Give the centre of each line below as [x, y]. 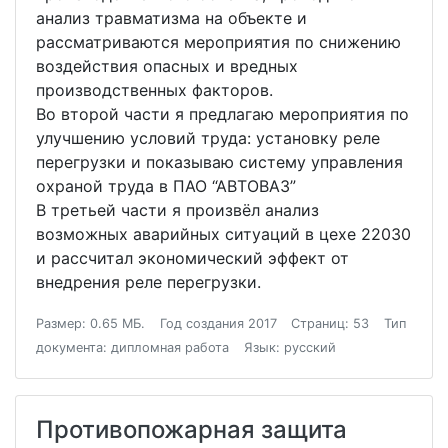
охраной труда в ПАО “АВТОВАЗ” [166, 186]
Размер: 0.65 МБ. [90, 323]
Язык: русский [289, 347]
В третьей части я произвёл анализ [177, 210]
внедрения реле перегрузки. [148, 282]
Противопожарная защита [191, 429]
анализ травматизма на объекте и [171, 18]
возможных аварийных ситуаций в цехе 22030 [223, 234]
